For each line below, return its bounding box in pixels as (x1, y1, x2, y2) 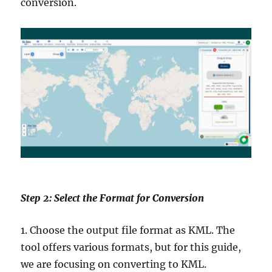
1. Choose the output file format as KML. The (21, 223, 236, 236)
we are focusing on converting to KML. (21, 257, 207, 270)
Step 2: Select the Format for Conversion (21, 191, 205, 204)
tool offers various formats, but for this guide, (21, 240, 242, 253)
